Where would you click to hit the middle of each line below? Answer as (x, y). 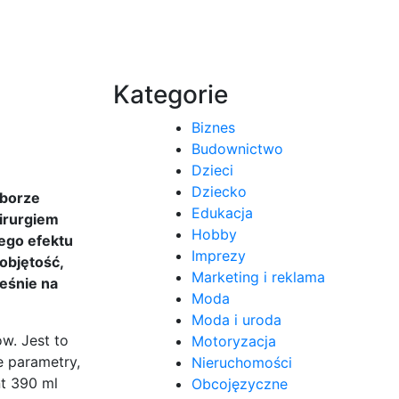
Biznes (213, 127)
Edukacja (222, 212)
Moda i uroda (236, 319)
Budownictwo (237, 148)
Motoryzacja (234, 341)
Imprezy (219, 255)
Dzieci (212, 170)
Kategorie (171, 94)
